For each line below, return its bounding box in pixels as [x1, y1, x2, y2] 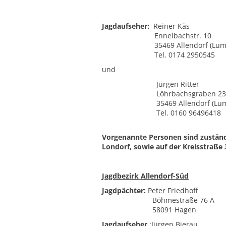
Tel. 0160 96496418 [102, 108, 221, 118]
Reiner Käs [151, 21, 190, 31]
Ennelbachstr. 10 [102, 31, 211, 40]
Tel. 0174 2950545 [102, 50, 217, 60]
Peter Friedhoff [146, 186, 198, 195]
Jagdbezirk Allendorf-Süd [102, 171, 189, 181]
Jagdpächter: [102, 186, 146, 195]
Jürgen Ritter [102, 79, 199, 89]
